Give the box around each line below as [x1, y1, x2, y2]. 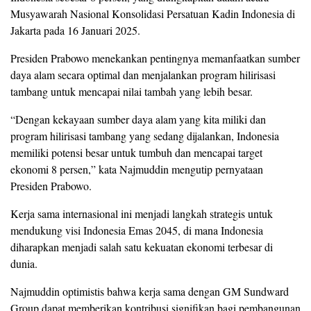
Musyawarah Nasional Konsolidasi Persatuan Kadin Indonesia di [10, 6, 295, 21]
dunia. [10, 255, 37, 271]
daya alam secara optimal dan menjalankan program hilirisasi [10, 67, 276, 82]
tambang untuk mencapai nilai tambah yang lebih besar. [10, 83, 253, 99]
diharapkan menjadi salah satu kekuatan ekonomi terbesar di [10, 239, 273, 254]
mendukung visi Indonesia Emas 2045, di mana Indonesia [10, 222, 263, 237]
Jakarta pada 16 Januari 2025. [10, 22, 140, 37]
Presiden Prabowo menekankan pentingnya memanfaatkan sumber [10, 50, 300, 65]
